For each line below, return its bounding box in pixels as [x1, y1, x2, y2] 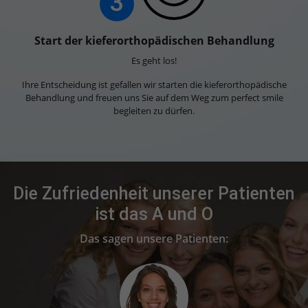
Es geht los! [131, 54, 177, 67]
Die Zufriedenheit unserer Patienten [13, 184, 295, 204]
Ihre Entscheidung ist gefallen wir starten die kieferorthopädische [21, 78, 287, 91]
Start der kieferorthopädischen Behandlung [34, 33, 274, 49]
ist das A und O [95, 204, 213, 225]
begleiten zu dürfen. [113, 104, 195, 118]
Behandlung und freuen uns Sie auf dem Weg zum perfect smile [25, 91, 283, 104]
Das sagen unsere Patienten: [80, 231, 228, 247]
